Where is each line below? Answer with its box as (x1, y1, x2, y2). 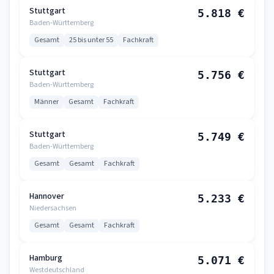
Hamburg (29, 252, 62, 264)
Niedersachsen (29, 203, 76, 213)
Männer (34, 97, 59, 107)
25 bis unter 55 (69, 35, 113, 45)
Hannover (29, 190, 64, 202)
